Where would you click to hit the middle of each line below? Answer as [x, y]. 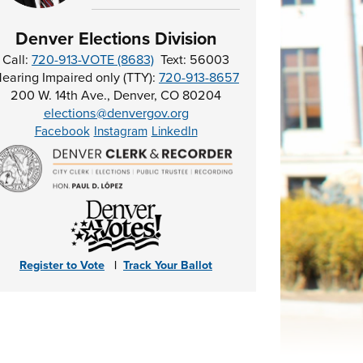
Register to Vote [62, 265]
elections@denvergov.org [116, 113]
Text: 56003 [192, 60]
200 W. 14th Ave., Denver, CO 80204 [116, 96]
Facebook [62, 131]
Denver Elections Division [116, 39]
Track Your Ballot [168, 265]
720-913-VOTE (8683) [93, 60]
